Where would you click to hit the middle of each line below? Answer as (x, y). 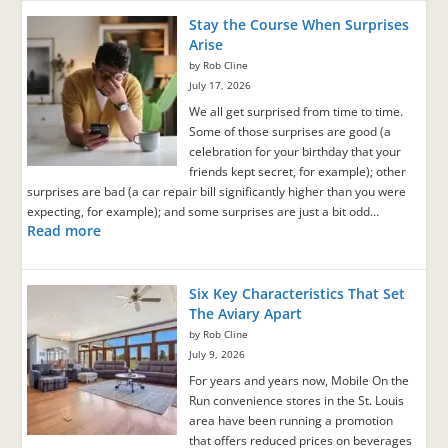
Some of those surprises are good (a (290, 132)
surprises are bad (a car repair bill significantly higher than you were (217, 192)
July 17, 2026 (220, 86)
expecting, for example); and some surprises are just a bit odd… (203, 212)
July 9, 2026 (217, 355)
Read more (64, 231)
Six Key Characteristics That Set (297, 294)
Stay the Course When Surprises (299, 25)
